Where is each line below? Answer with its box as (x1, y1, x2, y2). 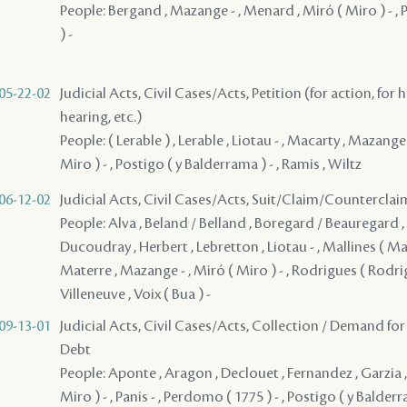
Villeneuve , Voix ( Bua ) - (60, 285, 211, 303)
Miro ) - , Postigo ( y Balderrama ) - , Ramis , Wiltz (60, 155, 362, 173)
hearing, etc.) (60, 108, 142, 125)
